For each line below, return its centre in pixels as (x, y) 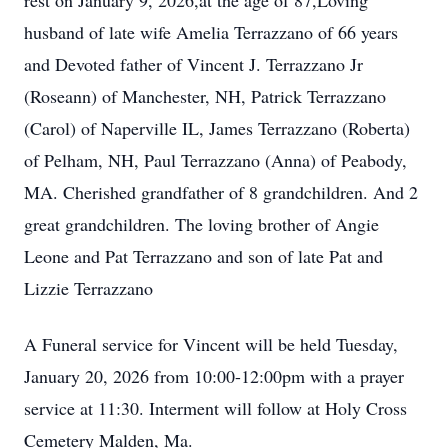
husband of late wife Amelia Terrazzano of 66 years (211, 32)
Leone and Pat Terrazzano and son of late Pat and (203, 256)
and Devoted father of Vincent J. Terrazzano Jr (193, 64)
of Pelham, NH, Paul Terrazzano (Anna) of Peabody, (215, 160)
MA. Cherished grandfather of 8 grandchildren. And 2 (221, 192)
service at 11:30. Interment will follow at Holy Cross (215, 408)
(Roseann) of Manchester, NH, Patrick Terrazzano (205, 96)
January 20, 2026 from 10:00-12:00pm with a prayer (214, 376)
